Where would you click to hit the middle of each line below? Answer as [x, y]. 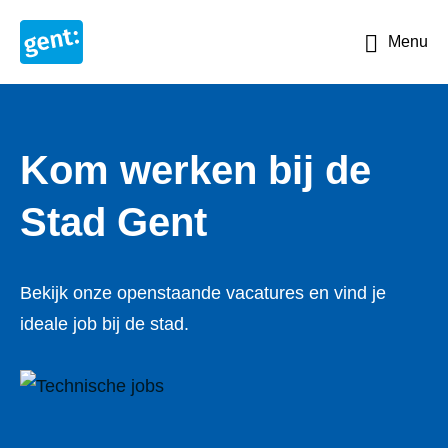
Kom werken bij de [195, 170]
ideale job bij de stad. [104, 324]
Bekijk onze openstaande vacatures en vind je [203, 293]
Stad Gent [113, 222]
